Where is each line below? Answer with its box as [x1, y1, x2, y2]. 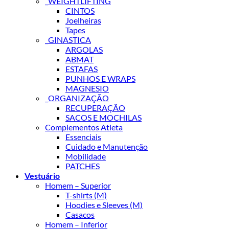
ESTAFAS [65, 63, 98, 74]
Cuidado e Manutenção [65, 141, 148, 151]
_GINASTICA [45, 34, 91, 44]
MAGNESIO [65, 83, 109, 93]
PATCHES [65, 161, 100, 171]
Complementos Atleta [45, 122, 123, 132]
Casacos [65, 209, 95, 219]
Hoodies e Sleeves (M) [65, 199, 143, 210]
